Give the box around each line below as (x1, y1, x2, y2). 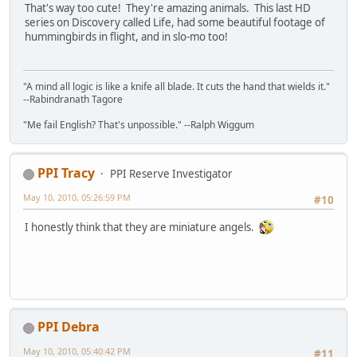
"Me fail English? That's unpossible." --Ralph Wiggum (23, 117, 254, 131)
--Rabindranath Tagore (23, 92, 123, 106)
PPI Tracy (37, 163, 95, 182)
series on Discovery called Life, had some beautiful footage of (25, 15, 325, 30)
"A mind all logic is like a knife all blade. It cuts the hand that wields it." (23, 79, 330, 93)
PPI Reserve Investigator (110, 166, 233, 181)
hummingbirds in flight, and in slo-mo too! (25, 29, 228, 45)
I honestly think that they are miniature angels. (25, 220, 259, 235)
